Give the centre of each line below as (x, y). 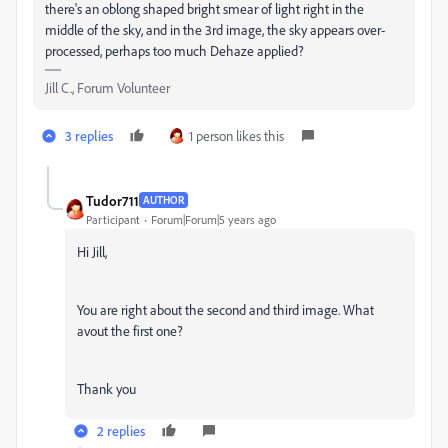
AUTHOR (163, 200)
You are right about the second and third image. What (225, 309)
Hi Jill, (92, 251)
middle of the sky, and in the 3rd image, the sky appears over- (215, 29)
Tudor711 (112, 200)
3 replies (89, 135)
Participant (113, 219)
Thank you (106, 388)
